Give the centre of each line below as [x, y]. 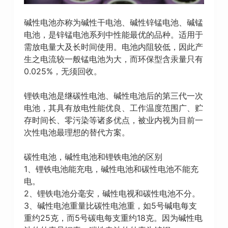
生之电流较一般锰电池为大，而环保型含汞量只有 [113, 59]
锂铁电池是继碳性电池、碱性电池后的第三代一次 [113, 96]
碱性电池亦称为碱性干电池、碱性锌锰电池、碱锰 [113, 23]
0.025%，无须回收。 [63, 72]
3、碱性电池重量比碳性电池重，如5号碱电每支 [110, 206]
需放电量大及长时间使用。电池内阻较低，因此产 [113, 47]
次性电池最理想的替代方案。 [77, 133]
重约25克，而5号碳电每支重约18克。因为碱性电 [113, 218]
